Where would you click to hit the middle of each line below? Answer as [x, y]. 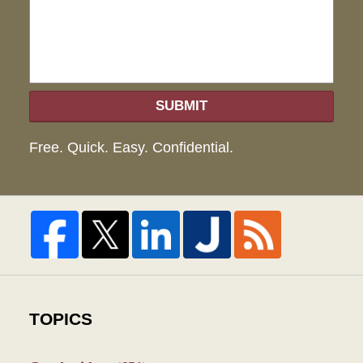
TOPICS [60, 320]
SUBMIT [181, 106]
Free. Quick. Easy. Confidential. [131, 148]
